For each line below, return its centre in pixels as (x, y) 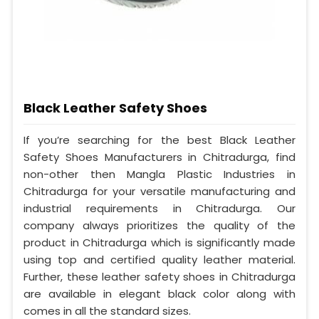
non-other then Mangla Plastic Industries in (159, 174)
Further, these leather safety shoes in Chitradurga (159, 277)
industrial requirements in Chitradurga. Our (159, 209)
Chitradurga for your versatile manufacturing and (159, 192)
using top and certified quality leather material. (159, 260)
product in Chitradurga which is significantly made (159, 243)
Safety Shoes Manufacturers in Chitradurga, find (159, 157)
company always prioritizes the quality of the (159, 226)
